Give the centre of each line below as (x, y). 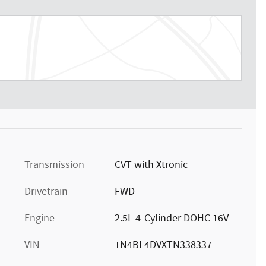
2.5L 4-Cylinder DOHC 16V (171, 218)
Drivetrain (46, 191)
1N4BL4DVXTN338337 (163, 245)
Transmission (54, 165)
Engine (39, 218)
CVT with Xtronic (151, 165)
